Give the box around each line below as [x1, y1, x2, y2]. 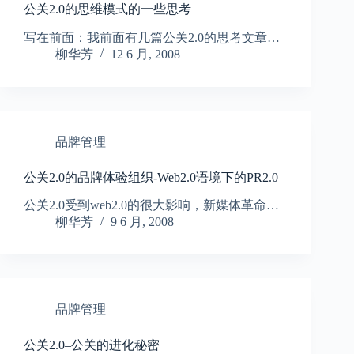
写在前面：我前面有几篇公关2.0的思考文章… [24, 30, 280, 44]
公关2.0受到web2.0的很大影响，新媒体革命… [24, 198, 279, 213]
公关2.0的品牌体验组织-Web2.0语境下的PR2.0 [24, 170, 278, 184]
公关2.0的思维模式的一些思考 [24, 2, 191, 16]
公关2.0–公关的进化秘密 [24, 338, 160, 352]
